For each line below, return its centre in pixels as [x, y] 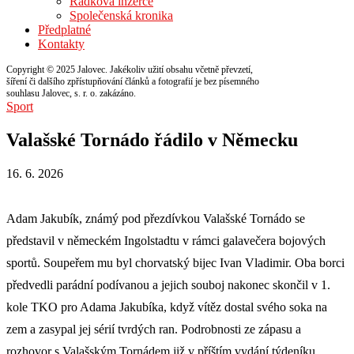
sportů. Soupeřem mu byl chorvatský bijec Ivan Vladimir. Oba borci [175, 262]
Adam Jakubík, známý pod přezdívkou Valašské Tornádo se [156, 218]
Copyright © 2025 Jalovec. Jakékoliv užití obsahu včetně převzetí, [130, 70]
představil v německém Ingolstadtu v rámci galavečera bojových [166, 240]
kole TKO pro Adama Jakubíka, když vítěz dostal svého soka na [167, 307]
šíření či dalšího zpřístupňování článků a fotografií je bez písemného [133, 81]
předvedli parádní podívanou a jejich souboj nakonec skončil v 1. [168, 284]
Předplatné [64, 30]
